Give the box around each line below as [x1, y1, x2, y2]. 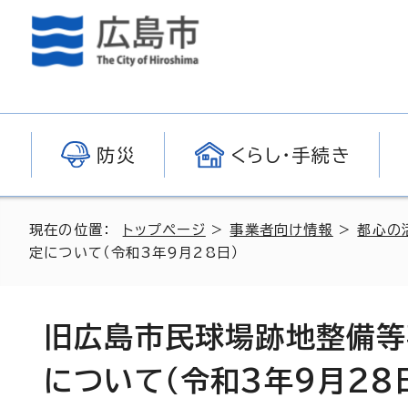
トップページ [122, 223, 206, 237]
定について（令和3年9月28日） [29, 246, 240, 260]
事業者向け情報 [229, 223, 333, 237]
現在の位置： [29, 223, 123, 237]
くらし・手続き [229, 146, 352, 164]
